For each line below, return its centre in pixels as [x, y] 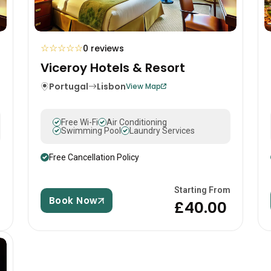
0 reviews [103, 48]
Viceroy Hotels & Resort [113, 67]
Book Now [73, 201]
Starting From [202, 190]
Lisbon [111, 86]
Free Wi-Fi [80, 122]
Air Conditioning [137, 122]
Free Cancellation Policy [94, 158]
